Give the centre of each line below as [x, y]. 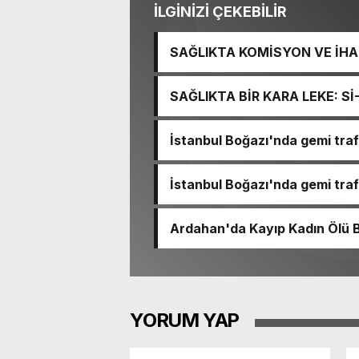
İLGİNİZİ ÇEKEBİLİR [220, 12]
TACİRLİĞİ [202, 113]
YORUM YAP [185, 321]
